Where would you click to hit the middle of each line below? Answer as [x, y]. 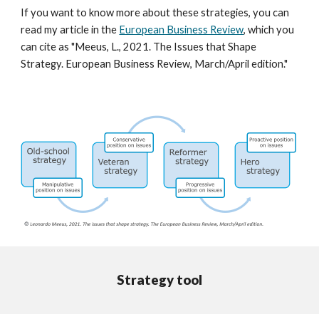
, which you [269, 30]
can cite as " [48, 47]
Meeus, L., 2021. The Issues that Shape [166, 47]
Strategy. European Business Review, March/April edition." [155, 64]
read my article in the [70, 30]
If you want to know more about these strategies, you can [155, 12]
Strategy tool [159, 280]
